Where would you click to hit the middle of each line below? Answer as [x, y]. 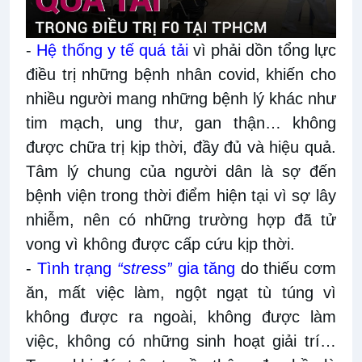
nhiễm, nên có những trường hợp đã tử [181, 219]
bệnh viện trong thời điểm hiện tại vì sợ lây [181, 195]
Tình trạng [77, 268]
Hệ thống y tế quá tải [112, 50]
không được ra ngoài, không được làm [181, 316]
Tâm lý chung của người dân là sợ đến [181, 171]
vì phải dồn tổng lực [262, 50]
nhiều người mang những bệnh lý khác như [181, 98]
